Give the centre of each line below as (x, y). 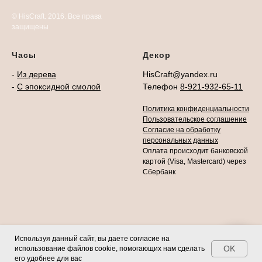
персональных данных (180, 141)
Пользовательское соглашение (195, 120)
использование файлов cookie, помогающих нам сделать (110, 249)
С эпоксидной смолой (59, 87)
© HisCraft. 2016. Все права (57, 17)
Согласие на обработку (182, 130)
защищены (30, 27)
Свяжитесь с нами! (169, 248)
